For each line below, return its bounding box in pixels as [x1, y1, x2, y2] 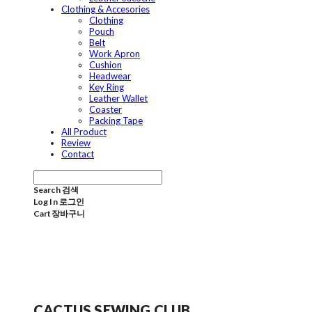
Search [33, 185, 61, 196]
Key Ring [89, 81, 124, 93]
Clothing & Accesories [61, 3, 150, 15]
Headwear [89, 70, 131, 82]
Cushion [89, 59, 122, 71]
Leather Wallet [89, 93, 148, 104]
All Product [61, 126, 107, 138]
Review [61, 137, 91, 149]
